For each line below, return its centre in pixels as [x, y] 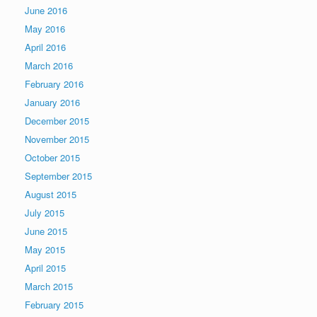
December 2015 [57, 120]
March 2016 [49, 65]
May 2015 [45, 249]
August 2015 [51, 194]
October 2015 [52, 157]
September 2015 [58, 175]
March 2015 [49, 286]
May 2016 [45, 28]
